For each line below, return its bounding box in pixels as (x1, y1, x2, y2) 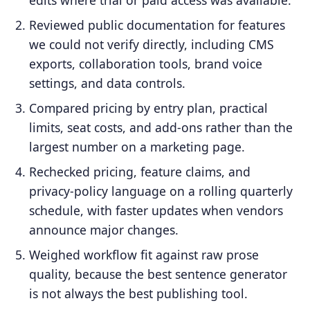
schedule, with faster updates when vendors (29, 201, 284, 219)
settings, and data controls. (29, 74, 186, 91)
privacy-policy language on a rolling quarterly (29, 182, 293, 199)
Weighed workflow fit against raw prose (29, 246, 259, 263)
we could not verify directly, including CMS (29, 35, 275, 53)
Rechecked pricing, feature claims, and (29, 163, 251, 180)
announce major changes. (29, 221, 179, 238)
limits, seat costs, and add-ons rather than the (29, 118, 293, 136)
